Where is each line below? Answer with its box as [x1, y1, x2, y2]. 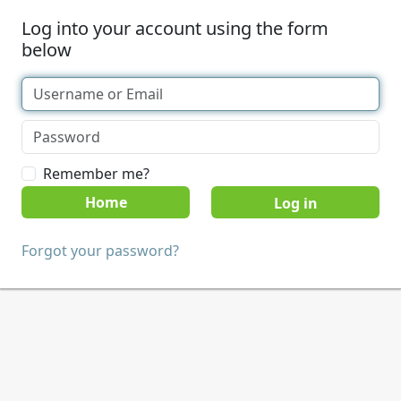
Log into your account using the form [21, 16, 328, 40]
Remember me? [43, 164, 149, 183]
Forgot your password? [21, 241, 179, 260]
